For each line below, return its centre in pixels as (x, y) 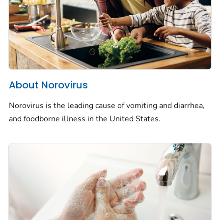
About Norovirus (48, 85)
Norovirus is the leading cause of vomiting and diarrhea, (107, 105)
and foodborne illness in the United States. (85, 119)
